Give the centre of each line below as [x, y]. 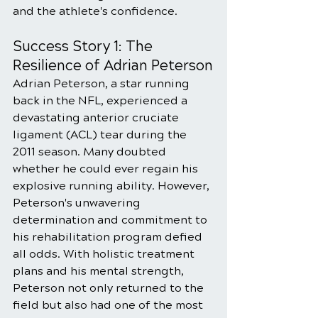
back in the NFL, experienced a [102, 100]
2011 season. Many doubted [91, 152]
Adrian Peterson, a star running [103, 83]
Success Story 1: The [84, 46]
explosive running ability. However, [113, 186]
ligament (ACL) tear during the [101, 135]
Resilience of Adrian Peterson [113, 66]
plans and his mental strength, [100, 271]
